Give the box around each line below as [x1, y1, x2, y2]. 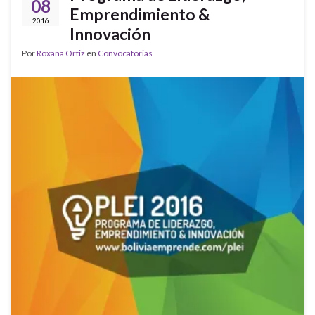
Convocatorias [98, 47, 153, 58]
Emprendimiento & [70, 4, 210, 24]
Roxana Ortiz [37, 47, 85, 58]
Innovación [70, 23, 150, 44]
